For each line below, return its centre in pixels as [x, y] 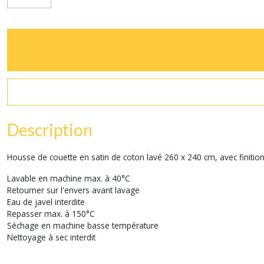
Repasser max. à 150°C [51, 214]
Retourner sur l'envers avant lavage [73, 190]
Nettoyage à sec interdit [51, 237]
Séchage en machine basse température [83, 225]
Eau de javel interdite [46, 202]
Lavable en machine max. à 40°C [69, 178]
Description [50, 130]
